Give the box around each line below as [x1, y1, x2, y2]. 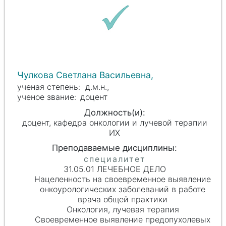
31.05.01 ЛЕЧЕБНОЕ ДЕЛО [63, 163, 166, 174]
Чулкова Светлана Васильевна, [17, 70, 156, 81]
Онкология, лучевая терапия [66, 204, 179, 214]
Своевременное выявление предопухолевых [35, 214, 211, 224]
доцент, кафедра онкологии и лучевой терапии [22, 118, 207, 128]
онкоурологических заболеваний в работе [40, 184, 206, 194]
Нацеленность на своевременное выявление [34, 174, 211, 184]
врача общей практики [78, 194, 168, 204]
